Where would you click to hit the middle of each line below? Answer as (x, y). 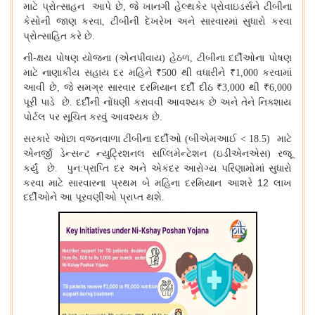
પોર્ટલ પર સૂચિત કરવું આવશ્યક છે (91, 117)
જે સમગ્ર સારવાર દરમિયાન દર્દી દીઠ (138, 88)
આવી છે (40, 88)
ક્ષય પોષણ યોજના (76, 58)
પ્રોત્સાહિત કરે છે (58, 36)
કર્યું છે (39, 168)
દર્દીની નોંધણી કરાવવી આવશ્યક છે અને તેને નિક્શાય (184, 102)
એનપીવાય (141, 58)
